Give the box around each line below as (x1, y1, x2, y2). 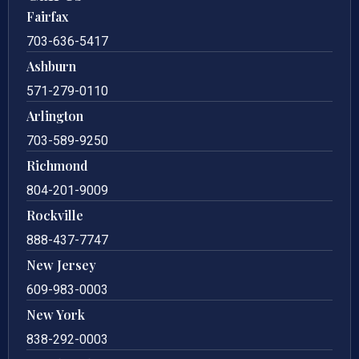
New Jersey (26, 256, 96, 274)
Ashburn (26, 58, 76, 75)
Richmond (26, 157, 88, 175)
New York (26, 306, 85, 324)
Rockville (26, 207, 83, 224)
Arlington (26, 107, 83, 125)
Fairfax (26, 8, 68, 26)
